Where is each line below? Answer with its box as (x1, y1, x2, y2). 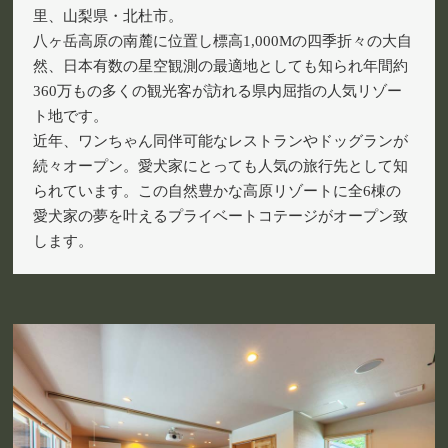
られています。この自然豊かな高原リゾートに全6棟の (33, 183, 402, 200)
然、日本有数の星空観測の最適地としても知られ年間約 (33, 58, 409, 75)
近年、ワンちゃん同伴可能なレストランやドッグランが (33, 133, 409, 150)
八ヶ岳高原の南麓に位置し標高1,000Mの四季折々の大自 (33, 33, 413, 50)
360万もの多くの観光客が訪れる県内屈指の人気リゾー (33, 83, 403, 100)
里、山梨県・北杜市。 (33, 8, 184, 25)
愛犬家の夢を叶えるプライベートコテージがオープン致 (33, 208, 409, 225)
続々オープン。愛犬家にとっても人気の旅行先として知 (33, 158, 409, 175)
